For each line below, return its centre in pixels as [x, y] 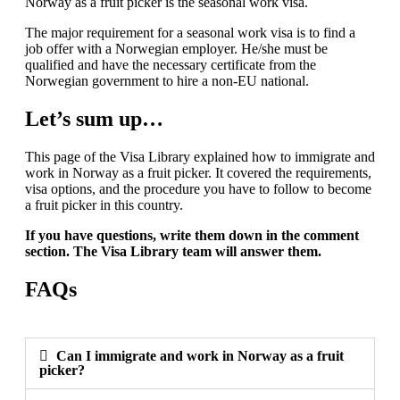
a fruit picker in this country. [104, 204]
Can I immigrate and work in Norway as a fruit [200, 355]
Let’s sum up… [94, 118]
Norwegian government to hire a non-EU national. [167, 80]
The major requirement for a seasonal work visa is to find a [190, 32]
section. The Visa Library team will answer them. [173, 251]
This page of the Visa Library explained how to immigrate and [200, 156]
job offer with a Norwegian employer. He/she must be [176, 48]
